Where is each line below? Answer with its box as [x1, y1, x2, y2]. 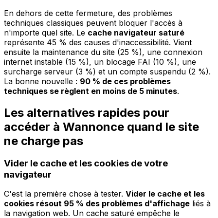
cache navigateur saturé [88, 27, 184, 37]
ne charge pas [4, 133, 83, 148]
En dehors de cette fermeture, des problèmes [4, 8, 172, 18]
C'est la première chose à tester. [4, 189, 126, 199]
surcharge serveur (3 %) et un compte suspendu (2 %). [4, 66, 211, 76]
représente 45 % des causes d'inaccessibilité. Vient [4, 37, 192, 47]
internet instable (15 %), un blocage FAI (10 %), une [4, 56, 196, 67]
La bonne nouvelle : [4, 76, 80, 86]
